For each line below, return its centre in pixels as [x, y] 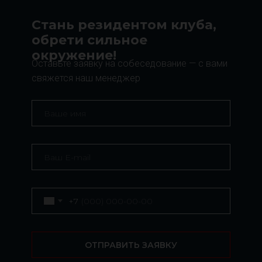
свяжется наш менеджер [86, 78]
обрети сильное [89, 40]
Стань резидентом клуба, [124, 25]
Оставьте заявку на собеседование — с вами [130, 63]
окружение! [74, 55]
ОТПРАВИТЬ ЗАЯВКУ [131, 245]
